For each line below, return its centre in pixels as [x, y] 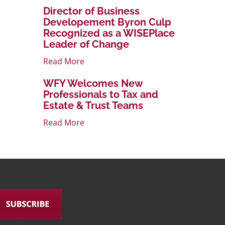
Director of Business [91, 11]
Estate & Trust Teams [93, 105]
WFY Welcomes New [93, 83]
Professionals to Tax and [101, 94]
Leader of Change [86, 44]
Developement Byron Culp [107, 22]
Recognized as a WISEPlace [109, 33]
